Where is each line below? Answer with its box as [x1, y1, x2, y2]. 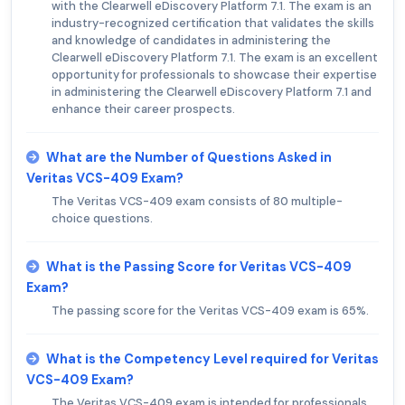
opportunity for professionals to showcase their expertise [52, 66, 377, 82]
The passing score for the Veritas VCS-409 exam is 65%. [52, 302, 369, 318]
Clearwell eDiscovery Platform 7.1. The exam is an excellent [52, 49, 378, 65]
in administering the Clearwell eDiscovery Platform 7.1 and [52, 83, 372, 99]
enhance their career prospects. [52, 100, 235, 117]
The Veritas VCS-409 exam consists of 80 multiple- [52, 193, 343, 209]
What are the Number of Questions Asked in [46, 148, 332, 165]
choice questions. [52, 210, 153, 226]
